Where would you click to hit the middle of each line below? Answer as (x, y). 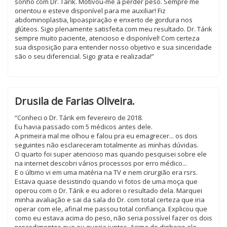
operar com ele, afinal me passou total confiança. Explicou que (111, 209)
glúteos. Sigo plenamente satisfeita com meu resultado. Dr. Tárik (113, 29)
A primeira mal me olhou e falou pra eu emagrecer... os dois (106, 136)
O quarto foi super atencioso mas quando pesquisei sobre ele (111, 154)
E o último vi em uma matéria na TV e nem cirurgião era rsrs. (106, 172)
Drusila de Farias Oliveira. (75, 101)
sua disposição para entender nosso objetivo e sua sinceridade (113, 47)
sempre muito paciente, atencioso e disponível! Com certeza (107, 38)
